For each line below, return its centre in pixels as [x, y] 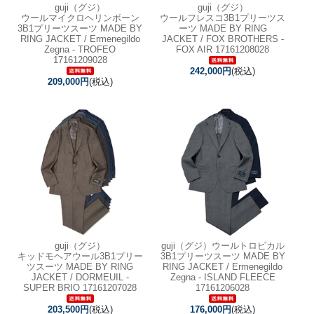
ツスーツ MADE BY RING [80, 267]
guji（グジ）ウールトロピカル [223, 246]
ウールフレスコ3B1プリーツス [223, 18]
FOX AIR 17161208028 [223, 49]
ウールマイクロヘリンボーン [80, 18]
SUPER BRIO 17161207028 [80, 288]
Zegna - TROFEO [80, 49]
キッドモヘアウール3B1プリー [80, 256]
